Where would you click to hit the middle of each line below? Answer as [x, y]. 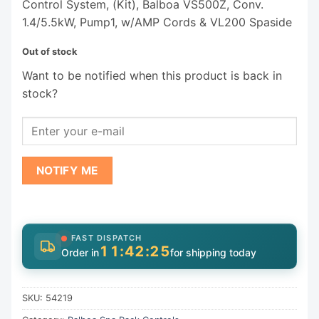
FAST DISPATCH [107, 237]
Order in [80, 252]
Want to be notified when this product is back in [152, 75]
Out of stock [49, 51]
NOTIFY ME [67, 170]
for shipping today [213, 252]
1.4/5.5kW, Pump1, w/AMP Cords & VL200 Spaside [157, 22]
